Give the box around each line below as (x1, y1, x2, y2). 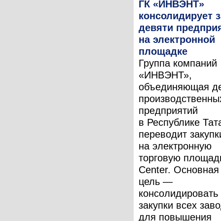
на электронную (139, 140, 212, 151)
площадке (139, 45, 187, 57)
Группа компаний (139, 57, 217, 69)
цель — (139, 176, 173, 187)
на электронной (139, 34, 215, 45)
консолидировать (139, 187, 218, 199)
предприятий (139, 105, 198, 116)
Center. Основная (139, 164, 219, 175)
